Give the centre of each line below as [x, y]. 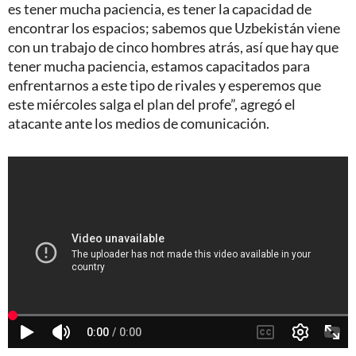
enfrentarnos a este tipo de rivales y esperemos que [164, 85]
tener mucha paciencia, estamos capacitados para [159, 66]
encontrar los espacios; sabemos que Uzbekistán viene [174, 27]
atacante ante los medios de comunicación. [139, 123]
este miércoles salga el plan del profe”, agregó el [152, 104]
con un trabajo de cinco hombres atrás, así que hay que [173, 46]
